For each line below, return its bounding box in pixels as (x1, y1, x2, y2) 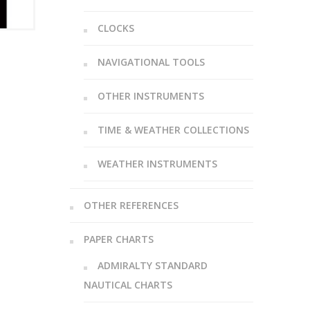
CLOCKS (97, 21, 134, 35)
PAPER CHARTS (83, 232, 154, 246)
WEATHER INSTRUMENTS (97, 157, 217, 170)
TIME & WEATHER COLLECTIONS (97, 123, 249, 136)
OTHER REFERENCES (83, 199, 179, 212)
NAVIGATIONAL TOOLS (97, 55, 205, 69)
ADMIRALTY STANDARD (97, 259, 208, 272)
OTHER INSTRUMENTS (97, 89, 204, 102)
